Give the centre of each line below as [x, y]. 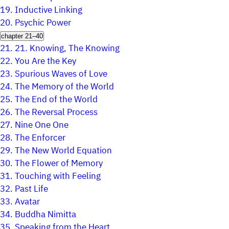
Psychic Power [43, 23]
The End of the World [56, 100]
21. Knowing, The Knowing [67, 49]
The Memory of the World [64, 87]
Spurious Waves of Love [61, 74]
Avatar [27, 202]
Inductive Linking [49, 10]
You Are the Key [45, 61]
